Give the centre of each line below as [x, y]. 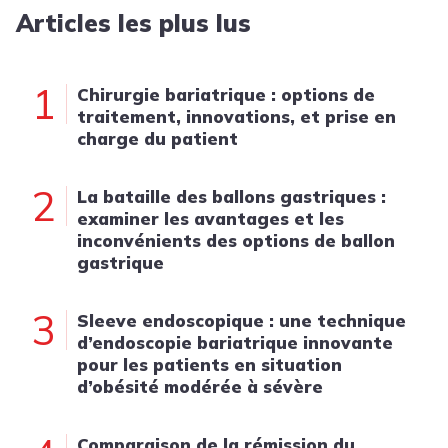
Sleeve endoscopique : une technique [241, 320]
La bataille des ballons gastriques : [231, 196]
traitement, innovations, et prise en [236, 116]
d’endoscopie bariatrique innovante [235, 342]
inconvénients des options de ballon [236, 240]
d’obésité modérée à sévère [200, 386]
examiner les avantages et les [210, 218]
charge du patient [157, 138]
